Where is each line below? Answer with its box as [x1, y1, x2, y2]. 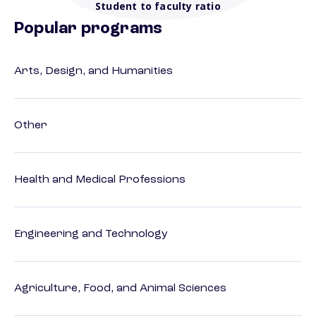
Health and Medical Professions [14, 174, 186, 186]
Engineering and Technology [14, 229, 168, 241]
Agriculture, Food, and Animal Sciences [14, 283, 226, 295]
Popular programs [14, 20, 163, 38]
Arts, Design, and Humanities [14, 66, 173, 78]
